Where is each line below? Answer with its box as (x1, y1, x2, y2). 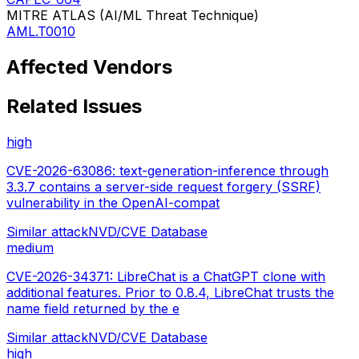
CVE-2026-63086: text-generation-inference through (6, 162, 329, 179)
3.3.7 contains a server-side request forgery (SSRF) (6, 178, 321, 195)
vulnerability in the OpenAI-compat (6, 194, 220, 211)
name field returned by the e (6, 300, 179, 317)
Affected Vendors (6, 54, 172, 79)
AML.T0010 (6, 22, 75, 39)
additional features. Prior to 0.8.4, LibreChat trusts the (6, 284, 334, 301)
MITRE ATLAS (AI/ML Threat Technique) (6, 6, 259, 23)
